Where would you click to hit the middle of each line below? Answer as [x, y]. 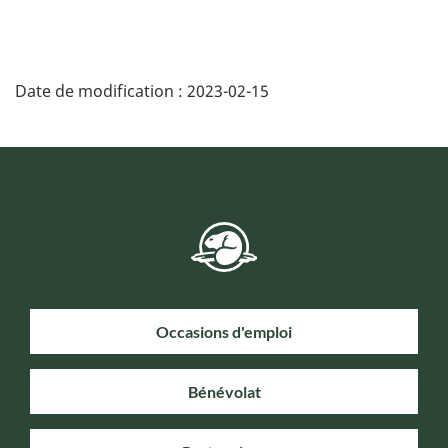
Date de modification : [101, 90]
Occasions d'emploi [224, 332]
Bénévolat [224, 392]
